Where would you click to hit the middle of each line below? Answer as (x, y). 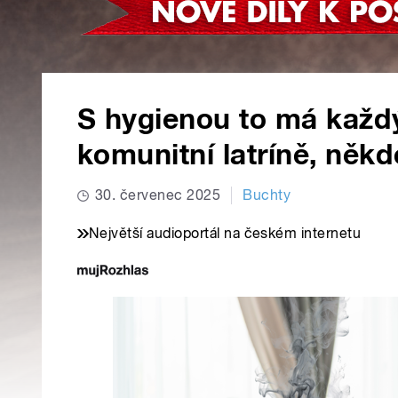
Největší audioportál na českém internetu (225, 234)
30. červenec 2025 (158, 195)
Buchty (267, 195)
